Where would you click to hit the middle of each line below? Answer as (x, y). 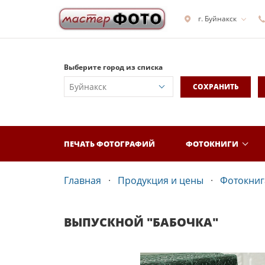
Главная (83, 180)
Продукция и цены (161, 180)
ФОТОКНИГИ (212, 143)
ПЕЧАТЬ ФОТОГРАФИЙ (109, 143)
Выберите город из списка (113, 67)
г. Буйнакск (217, 19)
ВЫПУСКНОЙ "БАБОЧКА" (141, 222)
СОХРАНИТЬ (215, 87)
